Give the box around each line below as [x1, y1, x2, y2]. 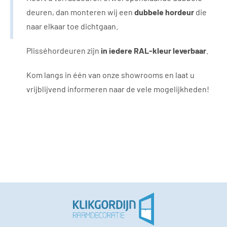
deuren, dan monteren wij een [26, 7, 134, 17]
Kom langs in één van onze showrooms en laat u [26, 70, 195, 80]
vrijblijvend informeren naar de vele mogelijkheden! [26, 84, 209, 94]
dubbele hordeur [134, 7, 194, 17]
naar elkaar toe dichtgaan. [26, 21, 118, 31]
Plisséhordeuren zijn [26, 46, 101, 56]
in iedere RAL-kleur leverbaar [101, 46, 206, 56]
